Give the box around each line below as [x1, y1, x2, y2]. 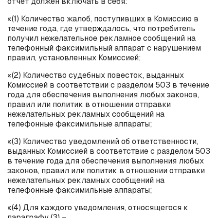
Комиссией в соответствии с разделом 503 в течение [7, 79, 209, 90]
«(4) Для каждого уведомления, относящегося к [7, 202, 188, 213]
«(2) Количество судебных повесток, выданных [7, 70, 184, 80]
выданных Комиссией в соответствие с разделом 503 [7, 145, 210, 156]
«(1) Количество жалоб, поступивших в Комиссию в [7, 13, 199, 24]
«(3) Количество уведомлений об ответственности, [7, 136, 198, 146]
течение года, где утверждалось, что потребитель [7, 23, 195, 34]
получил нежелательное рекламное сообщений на [7, 33, 196, 43]
